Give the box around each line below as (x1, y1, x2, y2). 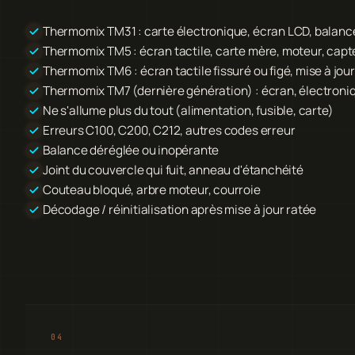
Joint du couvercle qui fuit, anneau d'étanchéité (43, 161, 303, 178)
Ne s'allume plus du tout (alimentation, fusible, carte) (43, 101, 334, 119)
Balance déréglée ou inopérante (43, 141, 219, 158)
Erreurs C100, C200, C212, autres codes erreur (43, 121, 296, 139)
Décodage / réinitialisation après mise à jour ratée (43, 200, 317, 218)
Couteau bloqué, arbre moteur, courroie (43, 181, 261, 198)
